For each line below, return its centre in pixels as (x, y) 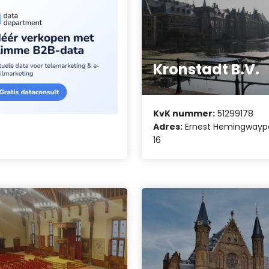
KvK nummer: (184, 113)
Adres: (168, 126)
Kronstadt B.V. (207, 70)
